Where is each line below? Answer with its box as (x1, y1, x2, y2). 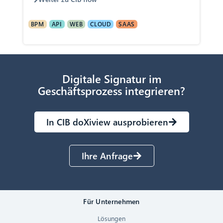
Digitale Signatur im (62, 71, 161, 87)
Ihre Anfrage (81, 149, 133, 162)
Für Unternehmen (83, 197, 140, 207)
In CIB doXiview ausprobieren (46, 115, 168, 128)
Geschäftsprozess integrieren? (38, 83, 185, 99)
